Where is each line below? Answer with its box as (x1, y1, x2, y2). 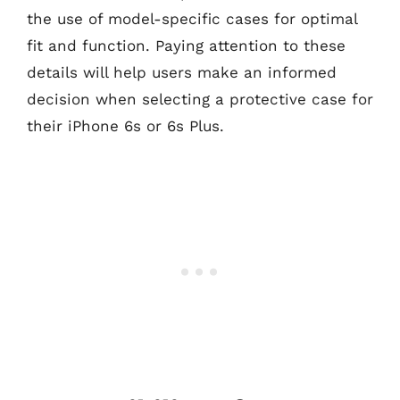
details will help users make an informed (27, 62, 337, 81)
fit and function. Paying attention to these (27, 36, 346, 54)
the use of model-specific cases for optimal (27, 9, 357, 28)
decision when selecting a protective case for (27, 89, 373, 108)
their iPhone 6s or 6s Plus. (27, 116, 224, 135)
